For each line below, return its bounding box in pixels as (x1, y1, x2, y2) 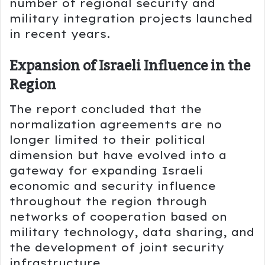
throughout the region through (9, 194, 207, 208)
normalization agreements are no (9, 117, 222, 131)
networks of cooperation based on (9, 209, 227, 224)
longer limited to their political (9, 132, 205, 147)
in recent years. (9, 27, 111, 41)
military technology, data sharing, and (9, 225, 254, 239)
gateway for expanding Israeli (9, 163, 203, 177)
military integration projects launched (9, 12, 253, 26)
